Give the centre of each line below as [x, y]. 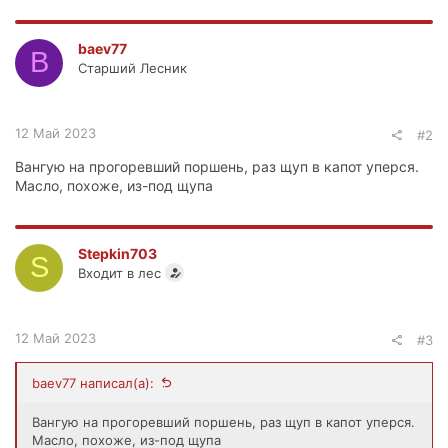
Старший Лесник [132, 67]
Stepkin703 [117, 253]
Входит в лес [119, 272]
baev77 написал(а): [93, 382]
